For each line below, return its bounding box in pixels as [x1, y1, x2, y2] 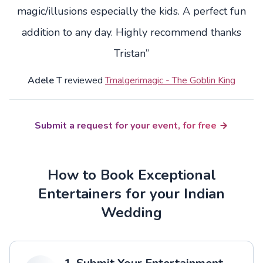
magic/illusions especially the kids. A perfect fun [17, 4, 246, 19]
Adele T [28, 74, 62, 87]
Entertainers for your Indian [38, 184, 225, 204]
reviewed [62, 74, 105, 87]
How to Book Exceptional [47, 166, 216, 185]
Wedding [101, 203, 162, 222]
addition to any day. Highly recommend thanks [22, 25, 241, 40]
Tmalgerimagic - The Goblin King [105, 74, 235, 87]
